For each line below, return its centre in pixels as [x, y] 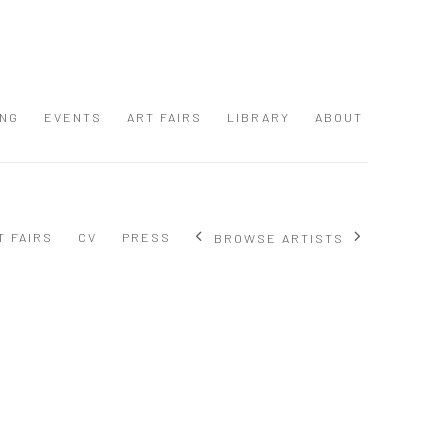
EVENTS [73, 116]
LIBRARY [258, 116]
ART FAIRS [164, 116]
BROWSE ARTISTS [279, 238]
